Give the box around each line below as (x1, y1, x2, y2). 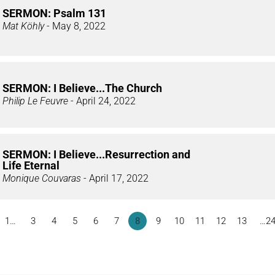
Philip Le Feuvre (2, 95, 68, 107)
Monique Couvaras (2, 172, 81, 185)
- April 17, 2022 (81, 172, 149, 185)
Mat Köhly (2, 20, 44, 33)
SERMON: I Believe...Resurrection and (2, 148, 190, 161)
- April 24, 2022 (68, 95, 136, 107)
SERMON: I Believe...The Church (2, 82, 162, 95)
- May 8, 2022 (44, 20, 106, 33)
